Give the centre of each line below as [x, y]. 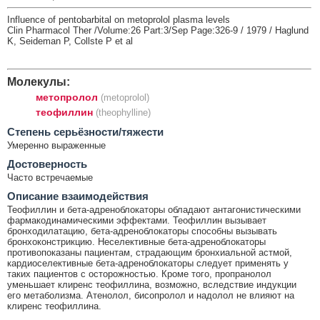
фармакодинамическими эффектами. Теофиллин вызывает [137, 220]
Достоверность [47, 164]
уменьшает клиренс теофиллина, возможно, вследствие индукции [152, 284]
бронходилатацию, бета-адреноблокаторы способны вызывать [142, 231]
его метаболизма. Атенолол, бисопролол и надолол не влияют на [151, 295]
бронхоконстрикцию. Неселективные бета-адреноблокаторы [136, 241]
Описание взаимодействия [78, 196]
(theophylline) [123, 112]
